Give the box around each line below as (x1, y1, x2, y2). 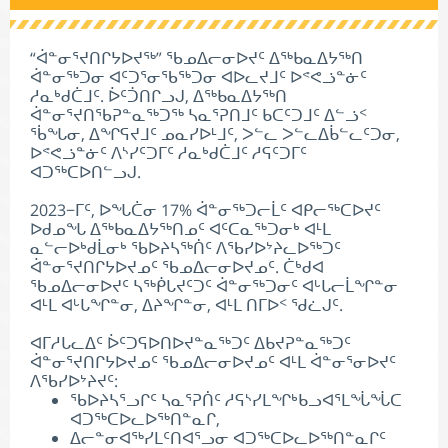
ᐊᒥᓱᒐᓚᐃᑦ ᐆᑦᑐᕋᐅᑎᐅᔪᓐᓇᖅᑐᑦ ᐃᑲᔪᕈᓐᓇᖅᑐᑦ (30, 332, 351, 354)
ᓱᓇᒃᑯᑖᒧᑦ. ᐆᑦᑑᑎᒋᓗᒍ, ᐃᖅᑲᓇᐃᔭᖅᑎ (30, 85, 287, 107)
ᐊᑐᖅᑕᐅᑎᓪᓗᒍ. (30, 161, 141, 183)
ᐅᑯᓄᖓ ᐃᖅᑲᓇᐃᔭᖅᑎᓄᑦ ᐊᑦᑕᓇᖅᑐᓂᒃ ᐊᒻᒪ (30, 218, 331, 240)
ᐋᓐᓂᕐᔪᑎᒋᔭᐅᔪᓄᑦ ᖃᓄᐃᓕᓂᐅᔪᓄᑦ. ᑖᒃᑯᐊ (30, 256, 324, 278)
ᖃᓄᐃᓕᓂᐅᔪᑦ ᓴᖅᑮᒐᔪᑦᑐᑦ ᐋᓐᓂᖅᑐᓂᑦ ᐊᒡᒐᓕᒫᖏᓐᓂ (30, 275, 398, 297)
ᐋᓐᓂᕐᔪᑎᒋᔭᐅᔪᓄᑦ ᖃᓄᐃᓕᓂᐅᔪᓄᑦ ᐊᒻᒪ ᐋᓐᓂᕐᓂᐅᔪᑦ (30, 351, 396, 373)
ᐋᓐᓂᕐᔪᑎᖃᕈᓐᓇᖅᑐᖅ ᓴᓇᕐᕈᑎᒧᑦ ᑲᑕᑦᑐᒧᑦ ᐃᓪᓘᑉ (30, 104, 367, 126)
